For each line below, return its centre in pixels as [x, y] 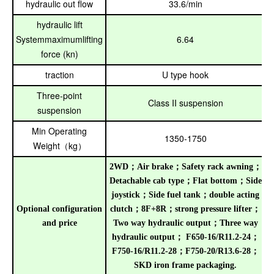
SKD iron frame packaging [184, 265]
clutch [121, 209]
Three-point [59, 95]
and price [59, 223]
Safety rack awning [217, 167]
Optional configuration [59, 209]
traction [59, 75]
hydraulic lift [59, 24]
